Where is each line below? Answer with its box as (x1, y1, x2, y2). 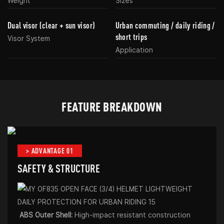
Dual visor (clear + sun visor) (7, 20, 95, 30)
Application (115, 46, 153, 54)
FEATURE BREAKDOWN (61, 99, 162, 114)
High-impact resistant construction (74, 210, 192, 219)
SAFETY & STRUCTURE (17, 161, 100, 174)
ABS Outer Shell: (19, 210, 74, 219)
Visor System (7, 34, 50, 43)
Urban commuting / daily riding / (115, 20, 215, 30)
